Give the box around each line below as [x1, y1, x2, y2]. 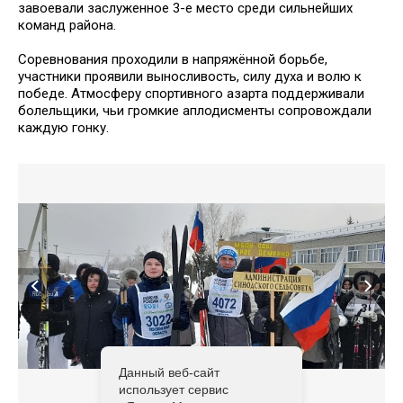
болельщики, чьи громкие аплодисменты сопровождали [18, 103, 372, 119]
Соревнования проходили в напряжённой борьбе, [18, 51, 327, 67]
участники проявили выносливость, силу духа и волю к [18, 68, 362, 85]
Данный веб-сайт [119, 365, 219, 380]
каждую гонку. [18, 120, 109, 136]
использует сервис [119, 382, 228, 397]
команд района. [18, 17, 116, 33]
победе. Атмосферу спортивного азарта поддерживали [18, 85, 364, 102]
